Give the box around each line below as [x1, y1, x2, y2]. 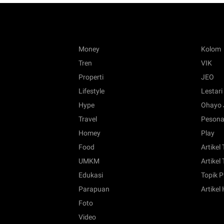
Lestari [201, 87, 223, 95]
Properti [78, 73, 103, 81]
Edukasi [78, 171, 103, 179]
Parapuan [78, 185, 109, 193]
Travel [78, 115, 97, 123]
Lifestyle [78, 87, 104, 95]
